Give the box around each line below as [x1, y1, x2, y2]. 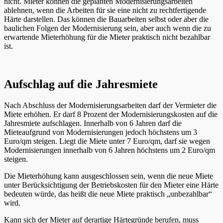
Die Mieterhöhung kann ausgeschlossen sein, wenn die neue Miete [4, 172, 213, 181]
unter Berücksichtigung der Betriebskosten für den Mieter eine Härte [4, 181, 219, 190]
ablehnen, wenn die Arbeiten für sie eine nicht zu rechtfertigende [4, 6, 206, 15]
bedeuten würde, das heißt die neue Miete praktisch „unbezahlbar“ [4, 190, 212, 199]
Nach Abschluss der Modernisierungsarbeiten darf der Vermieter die [4, 101, 217, 110]
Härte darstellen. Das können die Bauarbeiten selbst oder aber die [4, 15, 209, 24]
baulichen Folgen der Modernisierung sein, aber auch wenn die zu [4, 24, 211, 33]
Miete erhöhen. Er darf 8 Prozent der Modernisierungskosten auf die [4, 110, 218, 119]
